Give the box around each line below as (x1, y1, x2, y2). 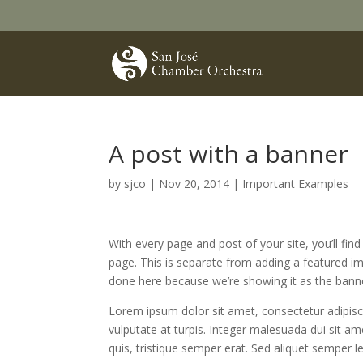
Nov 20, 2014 (159, 176, 230, 191)
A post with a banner (109, 137, 349, 170)
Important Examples (242, 176, 349, 191)
